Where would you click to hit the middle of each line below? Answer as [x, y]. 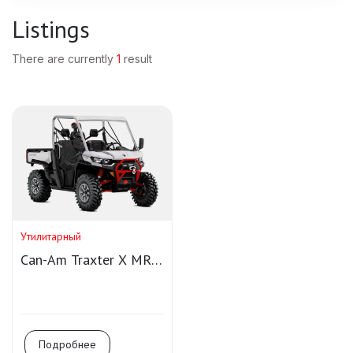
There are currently [64, 59]
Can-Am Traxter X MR [86, 259]
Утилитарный [51, 236]
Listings [51, 29]
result [138, 59]
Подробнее [67, 344]
